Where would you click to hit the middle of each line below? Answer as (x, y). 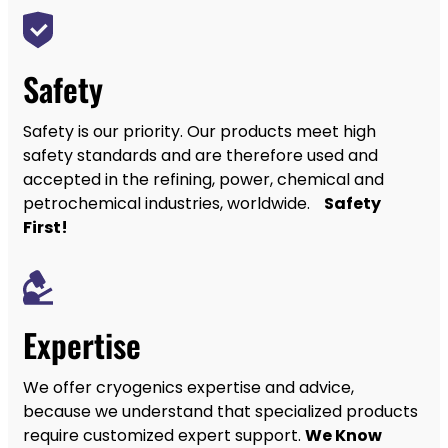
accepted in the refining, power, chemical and (203, 179)
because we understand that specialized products (220, 411)
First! (45, 227)
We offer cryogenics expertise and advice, (188, 387)
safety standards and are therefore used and (200, 155)
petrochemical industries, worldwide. (173, 203)
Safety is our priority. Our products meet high (199, 131)
